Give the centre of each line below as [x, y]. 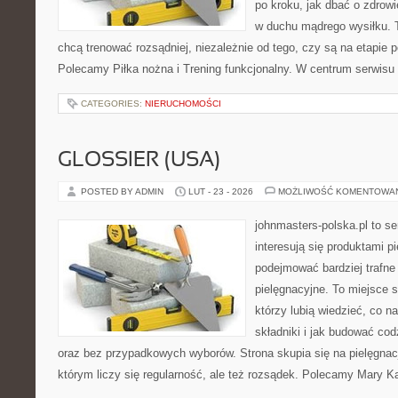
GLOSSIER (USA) [139, 161]
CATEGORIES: [113, 103]
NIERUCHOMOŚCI [183, 103]
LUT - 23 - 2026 [221, 191]
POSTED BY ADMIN [123, 191]
